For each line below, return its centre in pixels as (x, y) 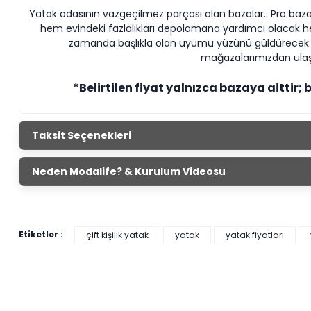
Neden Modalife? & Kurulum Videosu (129, 171)
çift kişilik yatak (117, 235)
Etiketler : (41, 235)
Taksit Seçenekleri (82, 135)
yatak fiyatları (255, 235)
